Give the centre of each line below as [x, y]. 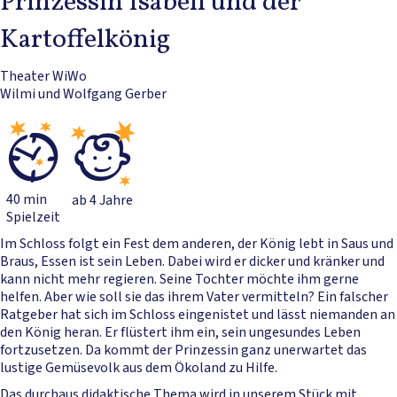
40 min [27, 200]
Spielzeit [33, 218]
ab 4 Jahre [102, 201]
